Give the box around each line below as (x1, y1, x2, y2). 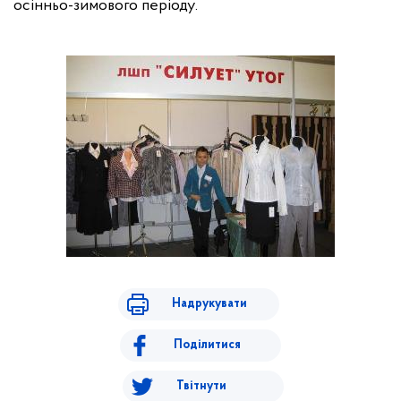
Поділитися (174, 338, 241, 352)
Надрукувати (171, 297, 247, 311)
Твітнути (175, 380, 226, 393)
